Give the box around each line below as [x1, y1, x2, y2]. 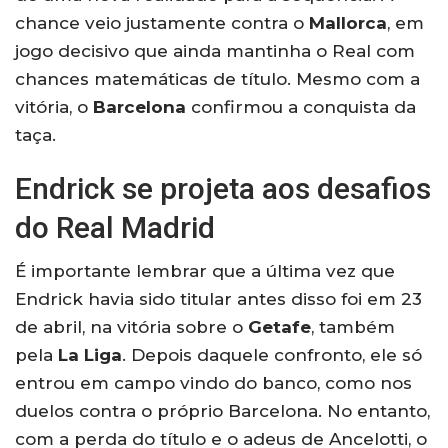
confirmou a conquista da [186, 96, 416, 117]
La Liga [58, 344, 122, 365]
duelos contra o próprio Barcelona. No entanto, [15, 400, 430, 421]
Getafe [248, 316, 311, 337]
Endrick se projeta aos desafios [15, 170, 431, 206]
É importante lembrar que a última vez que [15, 260, 395, 281]
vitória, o [15, 96, 93, 117]
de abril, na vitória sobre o [15, 316, 248, 337]
